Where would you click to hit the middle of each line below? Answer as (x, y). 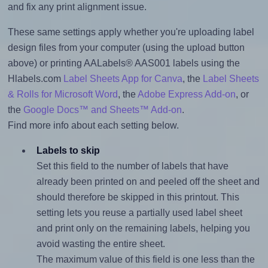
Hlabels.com (35, 78)
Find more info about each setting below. (93, 125)
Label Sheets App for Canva (123, 78)
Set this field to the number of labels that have (132, 166)
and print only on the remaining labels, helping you (143, 228)
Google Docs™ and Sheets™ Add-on (102, 109)
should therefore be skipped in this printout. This (138, 197)
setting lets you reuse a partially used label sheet (139, 212)
